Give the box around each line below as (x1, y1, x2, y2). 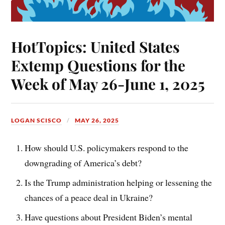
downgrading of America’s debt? (25, 157, 142, 169)
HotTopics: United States (11, 37, 180, 57)
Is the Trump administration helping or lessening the (25, 176, 212, 189)
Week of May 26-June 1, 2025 (11, 74, 205, 94)
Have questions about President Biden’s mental (25, 211, 193, 223)
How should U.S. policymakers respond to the (25, 142, 189, 154)
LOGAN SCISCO (11, 117, 62, 125)
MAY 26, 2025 (75, 117, 120, 125)
